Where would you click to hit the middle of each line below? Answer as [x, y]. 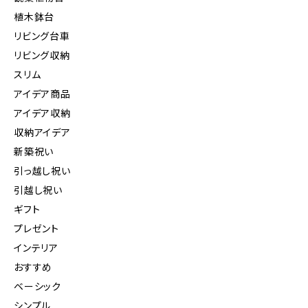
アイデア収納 [42, 113]
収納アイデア [42, 133]
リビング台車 [42, 36]
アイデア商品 [42, 94]
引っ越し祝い [42, 171]
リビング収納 [42, 56]
